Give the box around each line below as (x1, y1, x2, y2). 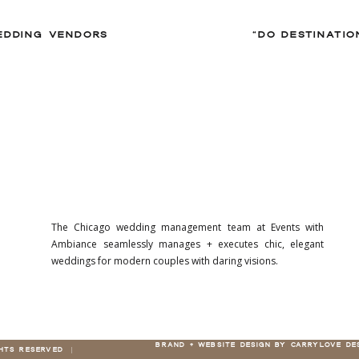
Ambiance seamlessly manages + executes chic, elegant (51, 237, 324, 251)
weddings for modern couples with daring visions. (51, 254, 278, 268)
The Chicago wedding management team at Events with (51, 220, 324, 234)
